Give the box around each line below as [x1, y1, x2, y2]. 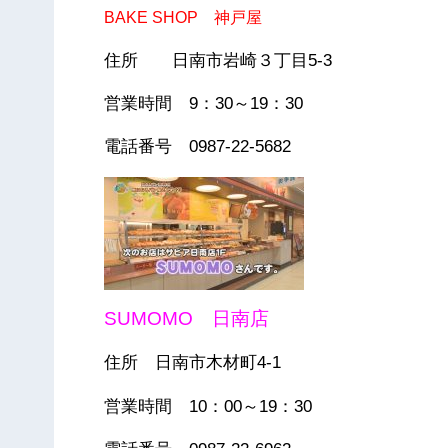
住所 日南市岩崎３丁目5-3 [104, 50, 333, 70]
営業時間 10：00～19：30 [104, 396, 313, 416]
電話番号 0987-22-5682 [104, 137, 292, 157]
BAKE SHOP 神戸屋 [104, 8, 263, 26]
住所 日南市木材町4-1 [104, 353, 282, 373]
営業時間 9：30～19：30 [104, 94, 304, 114]
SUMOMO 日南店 [104, 308, 270, 330]
